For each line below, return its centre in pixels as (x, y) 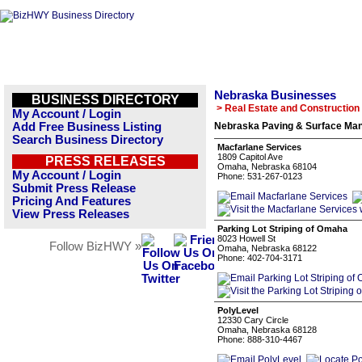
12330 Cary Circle (253, 320)
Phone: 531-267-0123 (260, 176)
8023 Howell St (246, 238)
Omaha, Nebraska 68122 (267, 248)
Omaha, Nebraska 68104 (267, 166)
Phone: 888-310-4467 (260, 339)
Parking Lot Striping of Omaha (282, 229)
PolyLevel (238, 310)
